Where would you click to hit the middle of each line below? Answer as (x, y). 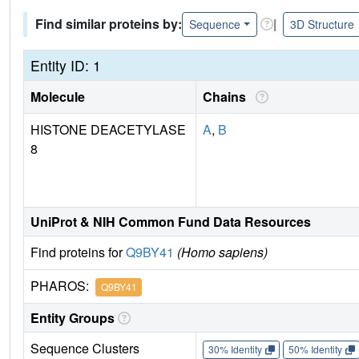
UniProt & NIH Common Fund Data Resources (171, 221)
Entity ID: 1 (66, 65)
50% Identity (315, 349)
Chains (228, 96)
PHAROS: (63, 285)
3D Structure (322, 24)
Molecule (58, 96)
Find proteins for (78, 252)
